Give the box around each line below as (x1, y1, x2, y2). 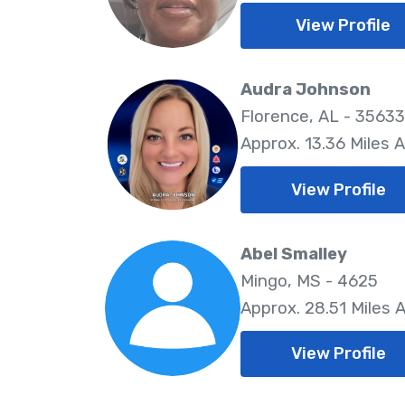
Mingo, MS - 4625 (240, 270, 378, 291)
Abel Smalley (240, 243, 347, 264)
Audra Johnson (240, 80, 371, 100)
